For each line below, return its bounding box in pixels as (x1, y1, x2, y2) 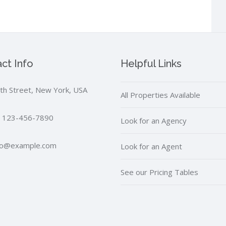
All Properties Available (121, 90, 200, 100)
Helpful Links (121, 58, 182, 70)
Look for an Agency (121, 116, 187, 126)
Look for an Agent (121, 141, 182, 151)
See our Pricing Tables (121, 167, 198, 177)
